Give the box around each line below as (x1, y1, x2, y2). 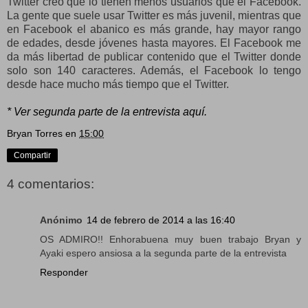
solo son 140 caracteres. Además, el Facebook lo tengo (7, 64, 301, 76)
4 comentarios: (7, 177, 94, 192)
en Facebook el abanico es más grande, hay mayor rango (7, 23, 301, 35)
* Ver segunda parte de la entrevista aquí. (7, 105, 207, 118)
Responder (40, 266, 88, 278)
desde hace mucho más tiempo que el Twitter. (7, 78, 229, 90)
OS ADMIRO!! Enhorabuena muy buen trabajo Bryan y (40, 233, 301, 245)
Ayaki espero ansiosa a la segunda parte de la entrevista (40, 247, 287, 258)
